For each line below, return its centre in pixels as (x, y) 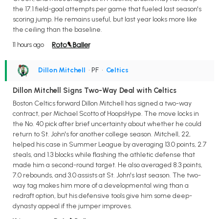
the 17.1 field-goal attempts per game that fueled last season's (107, 9)
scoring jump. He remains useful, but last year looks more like (105, 19)
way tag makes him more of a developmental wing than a (101, 185)
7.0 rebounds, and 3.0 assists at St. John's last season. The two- (107, 175)
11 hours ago (28, 44)
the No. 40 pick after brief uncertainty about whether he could (107, 124)
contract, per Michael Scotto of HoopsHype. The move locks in (106, 113)
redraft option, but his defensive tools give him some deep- (102, 196)
